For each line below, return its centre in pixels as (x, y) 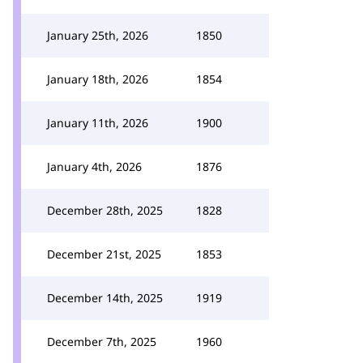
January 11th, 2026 (98, 123)
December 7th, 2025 (102, 342)
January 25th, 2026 (98, 35)
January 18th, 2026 (98, 79)
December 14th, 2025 (105, 298)
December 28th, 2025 (105, 210)
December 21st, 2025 (104, 254)
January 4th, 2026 (94, 167)
